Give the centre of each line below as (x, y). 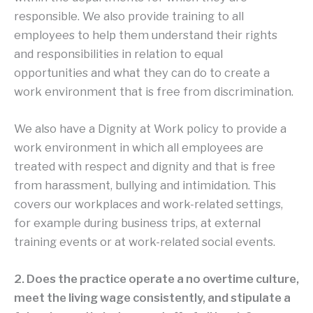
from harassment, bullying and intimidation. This (145, 185)
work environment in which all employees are (139, 147)
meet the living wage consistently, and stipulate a (152, 298)
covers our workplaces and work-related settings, (148, 204)
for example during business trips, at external (137, 223)
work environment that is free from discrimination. (154, 91)
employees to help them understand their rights (146, 35)
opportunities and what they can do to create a (142, 72)
